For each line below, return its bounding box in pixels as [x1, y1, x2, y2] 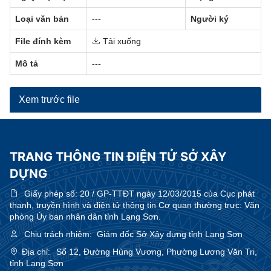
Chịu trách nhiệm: [24, 229, 92, 239]
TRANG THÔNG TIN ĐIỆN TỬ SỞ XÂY [10, 149, 226, 164]
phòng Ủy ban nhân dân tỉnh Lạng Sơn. [10, 212, 161, 221]
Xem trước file [19, 94, 80, 105]
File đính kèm [15, 36, 71, 46]
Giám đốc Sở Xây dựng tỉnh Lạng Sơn [92, 229, 243, 239]
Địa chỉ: [22, 247, 50, 256]
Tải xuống [100, 36, 141, 46]
